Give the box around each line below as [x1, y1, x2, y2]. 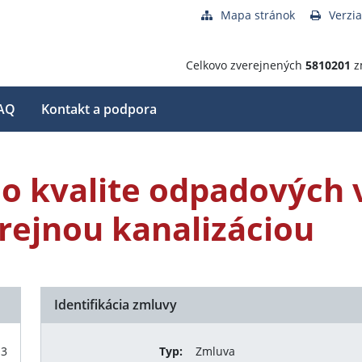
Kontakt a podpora [40, 100, 157, 118]
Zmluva [196, 343, 236, 359]
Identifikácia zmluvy [53, 296, 177, 314]
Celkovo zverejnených [186, 57, 305, 73]
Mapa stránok [221, 7, 296, 23]
